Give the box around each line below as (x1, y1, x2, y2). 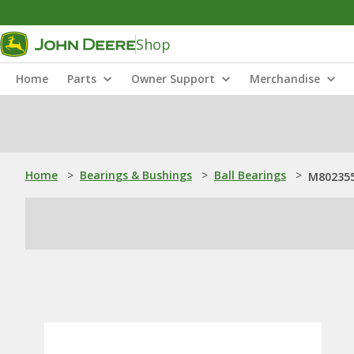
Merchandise (250, 71, 320, 86)
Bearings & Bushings (80, 168, 192, 183)
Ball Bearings (214, 168, 286, 183)
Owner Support (131, 71, 215, 86)
